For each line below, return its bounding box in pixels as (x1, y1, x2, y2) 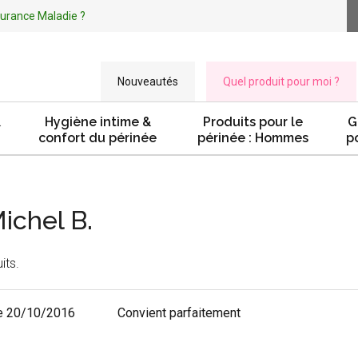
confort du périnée (38, 130, 157, 145)
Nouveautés (117, 75, 178, 88)
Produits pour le (203, 114, 303, 129)
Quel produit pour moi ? (223, 75, 340, 88)
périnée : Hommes (197, 130, 308, 145)
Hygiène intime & (44, 114, 151, 129)
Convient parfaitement (117, 305, 241, 321)
